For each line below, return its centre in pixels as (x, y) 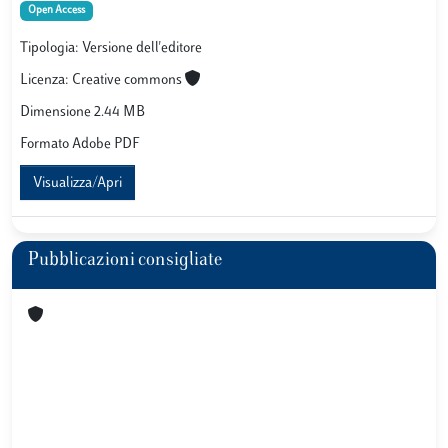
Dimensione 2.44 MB (82, 113)
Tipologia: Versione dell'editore (111, 49)
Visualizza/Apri (77, 184)
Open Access (56, 10)
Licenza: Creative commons (102, 81)
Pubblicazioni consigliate (125, 261)
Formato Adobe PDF (80, 145)
